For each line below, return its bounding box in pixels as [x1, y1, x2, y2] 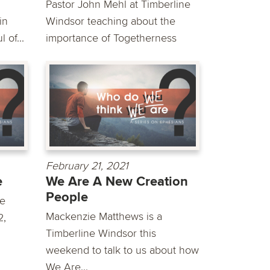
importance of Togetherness [46, 31, 177, 45]
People [46, 189, 88, 206]
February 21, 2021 [46, 159, 128, 173]
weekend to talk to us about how [46, 243, 199, 257]
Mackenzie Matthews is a [46, 210, 162, 224]
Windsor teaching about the [46, 14, 175, 28]
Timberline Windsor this [46, 227, 156, 240]
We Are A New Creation [46, 174, 188, 190]
